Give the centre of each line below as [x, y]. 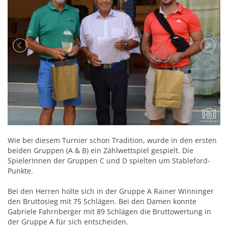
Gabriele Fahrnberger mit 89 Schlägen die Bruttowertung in [109, 211]
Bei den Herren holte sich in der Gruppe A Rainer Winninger [111, 191]
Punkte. [20, 171]
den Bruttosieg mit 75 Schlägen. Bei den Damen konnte [102, 201]
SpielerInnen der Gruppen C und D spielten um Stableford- [109, 161]
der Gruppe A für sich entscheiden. [68, 222]
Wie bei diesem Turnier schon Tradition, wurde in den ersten [112, 140]
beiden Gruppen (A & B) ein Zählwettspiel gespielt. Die [101, 150]
